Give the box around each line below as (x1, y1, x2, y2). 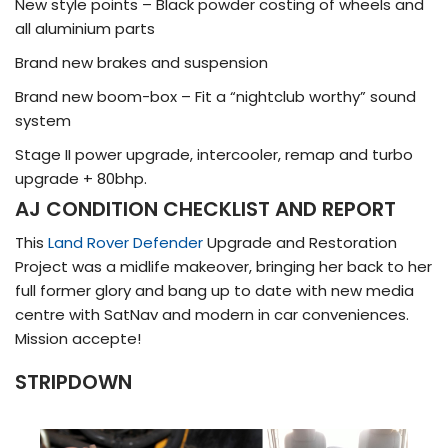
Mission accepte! (15, 327, 141, 349)
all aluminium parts (15, 17, 155, 39)
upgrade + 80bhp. (15, 167, 147, 189)
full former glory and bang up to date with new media (15, 279, 414, 301)
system (15, 109, 71, 131)
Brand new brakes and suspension (15, 51, 268, 73)
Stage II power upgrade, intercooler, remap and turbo (15, 143, 413, 165)
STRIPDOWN (15, 367, 132, 396)
